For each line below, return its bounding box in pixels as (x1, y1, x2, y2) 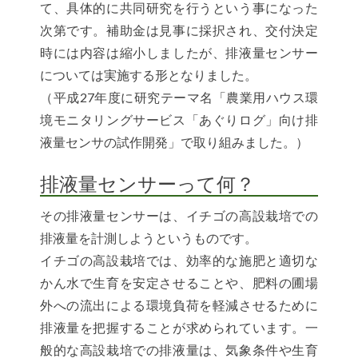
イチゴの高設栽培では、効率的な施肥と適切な (40, 252, 318, 268)
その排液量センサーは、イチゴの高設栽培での (40, 207, 318, 223)
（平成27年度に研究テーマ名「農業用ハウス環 (40, 89, 318, 105)
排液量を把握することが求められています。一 (40, 319, 318, 335)
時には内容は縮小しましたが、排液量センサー (40, 44, 318, 60)
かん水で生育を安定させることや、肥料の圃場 (40, 274, 318, 290)
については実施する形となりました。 (40, 66, 257, 82)
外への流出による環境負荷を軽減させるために (40, 296, 318, 312)
